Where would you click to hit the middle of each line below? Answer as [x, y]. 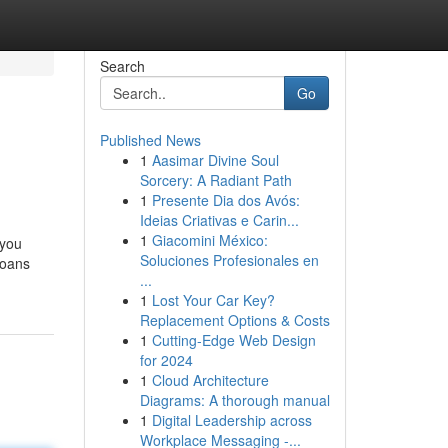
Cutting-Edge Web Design [233, 340]
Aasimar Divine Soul [215, 160]
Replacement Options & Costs [234, 320]
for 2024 [166, 360]
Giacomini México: [209, 240]
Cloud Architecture [210, 380]
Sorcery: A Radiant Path [215, 180]
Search [122, 66]
